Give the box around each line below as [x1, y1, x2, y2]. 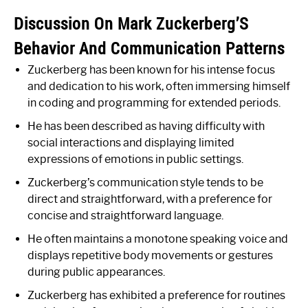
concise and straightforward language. [27, 208, 223, 222]
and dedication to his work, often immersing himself [27, 79, 290, 93]
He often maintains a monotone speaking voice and [27, 232, 288, 245]
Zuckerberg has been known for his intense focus [27, 63, 275, 76]
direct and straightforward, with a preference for [27, 192, 272, 206]
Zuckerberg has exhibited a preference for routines [27, 288, 285, 302]
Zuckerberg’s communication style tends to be [27, 175, 263, 189]
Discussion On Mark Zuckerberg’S [14, 12, 249, 34]
